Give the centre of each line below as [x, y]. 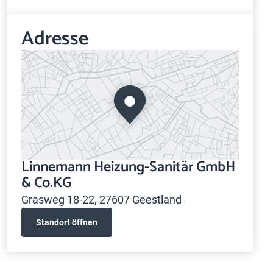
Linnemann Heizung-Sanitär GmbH [128, 167]
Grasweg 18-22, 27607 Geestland [101, 200]
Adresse [55, 39]
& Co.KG [46, 183]
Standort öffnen [66, 222]
